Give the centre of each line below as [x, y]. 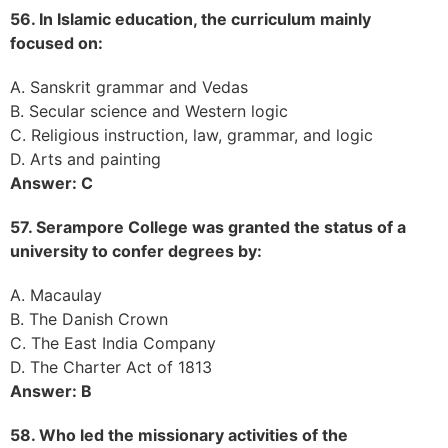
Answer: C [51, 182]
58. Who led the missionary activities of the [179, 434]
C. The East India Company [113, 342]
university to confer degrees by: [136, 250]
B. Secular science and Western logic [149, 110]
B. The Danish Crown [89, 318]
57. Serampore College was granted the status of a [208, 226]
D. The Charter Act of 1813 [111, 366]
